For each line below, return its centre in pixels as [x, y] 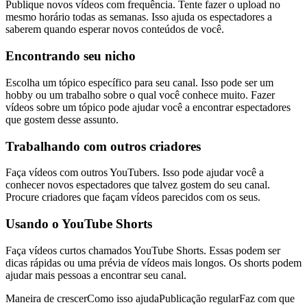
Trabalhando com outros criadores [103, 146]
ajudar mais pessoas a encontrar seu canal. [96, 275]
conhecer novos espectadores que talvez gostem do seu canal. [138, 185]
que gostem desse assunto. [62, 119]
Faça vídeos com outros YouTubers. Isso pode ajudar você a [135, 173]
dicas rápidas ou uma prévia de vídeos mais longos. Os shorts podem [153, 262]
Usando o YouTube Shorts [79, 224]
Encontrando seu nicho [71, 56]
